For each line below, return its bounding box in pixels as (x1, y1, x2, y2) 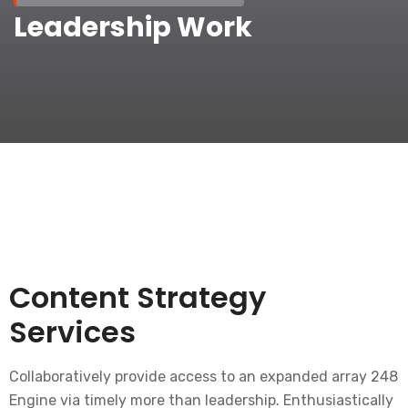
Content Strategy (9, 277, 266, 318)
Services (9, 311, 136, 352)
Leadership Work (14, 8, 252, 46)
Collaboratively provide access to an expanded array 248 (9, 368, 398, 385)
